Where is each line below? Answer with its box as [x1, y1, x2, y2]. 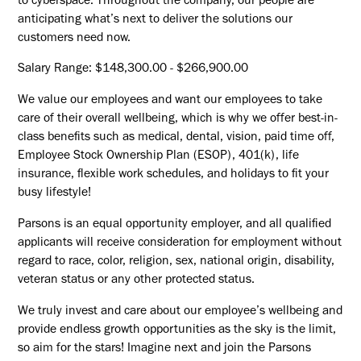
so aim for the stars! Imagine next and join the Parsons [18, 342, 312, 355]
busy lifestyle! [18, 188, 92, 201]
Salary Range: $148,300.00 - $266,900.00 [18, 64, 249, 77]
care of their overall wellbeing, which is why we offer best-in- [18, 114, 338, 127]
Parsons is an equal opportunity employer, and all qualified [18, 218, 332, 231]
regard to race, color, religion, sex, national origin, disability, [18, 255, 335, 268]
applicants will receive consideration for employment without [18, 237, 342, 250]
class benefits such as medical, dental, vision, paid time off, [18, 132, 335, 145]
